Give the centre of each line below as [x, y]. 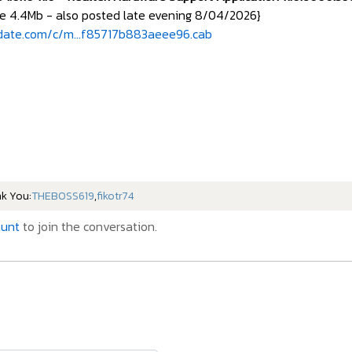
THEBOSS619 [63, 196]
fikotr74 [115, 196]
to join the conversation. [88, 227]
